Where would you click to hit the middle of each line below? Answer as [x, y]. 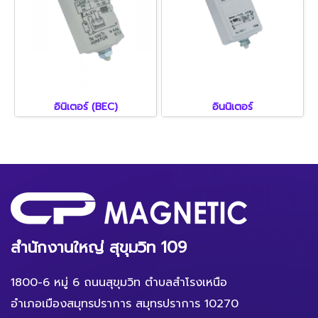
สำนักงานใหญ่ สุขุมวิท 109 [99, 247]
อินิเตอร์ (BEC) [86, 107]
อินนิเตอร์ [232, 107]
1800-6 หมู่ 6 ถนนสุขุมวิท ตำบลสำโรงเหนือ [119, 283]
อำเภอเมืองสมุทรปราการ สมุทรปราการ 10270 [125, 304]
